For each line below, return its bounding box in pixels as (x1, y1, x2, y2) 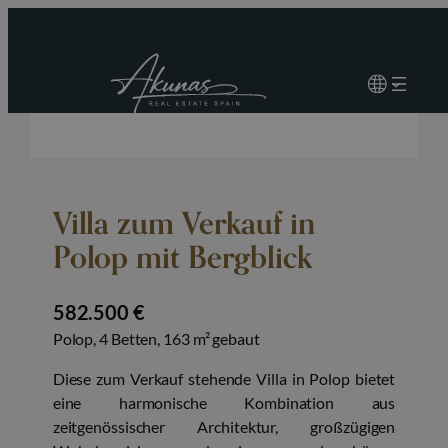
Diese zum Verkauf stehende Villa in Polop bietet (52, 369, 396, 389)
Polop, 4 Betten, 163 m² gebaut (52, 329, 260, 349)
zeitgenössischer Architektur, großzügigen (52, 417, 396, 437)
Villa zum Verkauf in (52, 199, 315, 250)
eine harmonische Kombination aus (52, 393, 396, 413)
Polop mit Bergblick (52, 233, 312, 284)
